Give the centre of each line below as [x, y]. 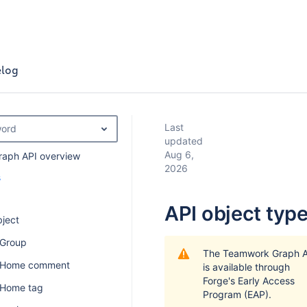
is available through [246, 267]
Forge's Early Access [249, 281]
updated [184, 141]
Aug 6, [179, 155]
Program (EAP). [237, 294]
